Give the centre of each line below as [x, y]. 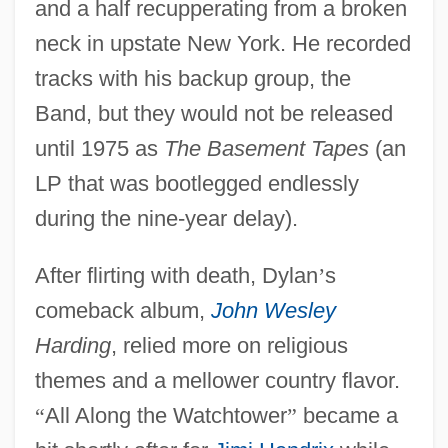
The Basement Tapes [266, 148]
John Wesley [273, 310]
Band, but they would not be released [213, 113]
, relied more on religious [229, 345]
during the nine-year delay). [166, 218]
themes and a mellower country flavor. [217, 380]
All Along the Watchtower [165, 415]
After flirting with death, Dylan [176, 275]
